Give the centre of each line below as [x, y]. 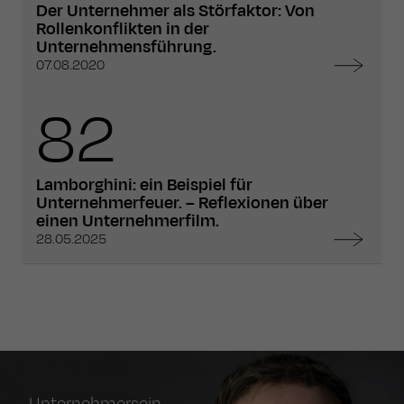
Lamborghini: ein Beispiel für [144, 185]
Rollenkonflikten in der [123, 29]
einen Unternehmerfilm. [128, 221]
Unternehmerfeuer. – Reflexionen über [182, 203]
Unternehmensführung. [126, 47]
